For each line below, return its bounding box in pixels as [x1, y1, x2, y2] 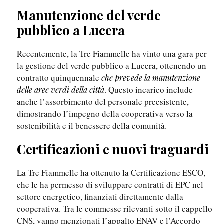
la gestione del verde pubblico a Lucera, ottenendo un [17, 60, 206, 72]
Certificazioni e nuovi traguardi [17, 140, 209, 158]
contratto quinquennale [17, 72, 101, 84]
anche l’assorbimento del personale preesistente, [17, 96, 189, 108]
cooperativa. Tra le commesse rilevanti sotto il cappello [17, 203, 212, 215]
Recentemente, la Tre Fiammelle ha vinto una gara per [17, 48, 207, 60]
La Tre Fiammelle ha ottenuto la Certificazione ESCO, [17, 167, 205, 179]
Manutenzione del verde [17, 6, 161, 24]
